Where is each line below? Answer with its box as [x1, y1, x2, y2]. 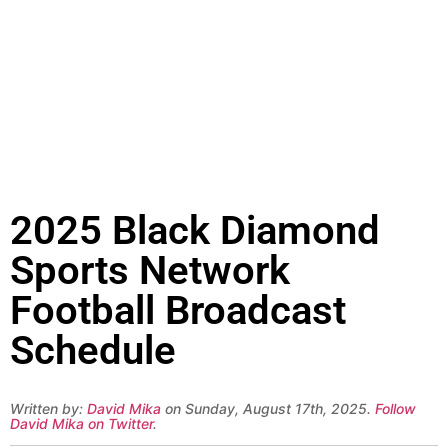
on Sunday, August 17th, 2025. [161, 399, 375, 417]
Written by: [10, 399, 87, 417]
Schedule [10, 326, 176, 374]
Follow [375, 399, 416, 417]
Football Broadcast [10, 286, 346, 334]
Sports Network [10, 246, 290, 294]
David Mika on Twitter [10, 414, 153, 432]
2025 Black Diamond [10, 206, 380, 254]
